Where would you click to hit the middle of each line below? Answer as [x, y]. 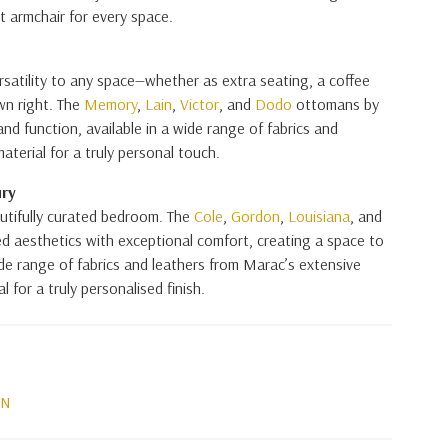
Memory [110, 104]
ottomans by [335, 104]
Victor [199, 104]
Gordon [255, 216]
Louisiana [319, 216]
